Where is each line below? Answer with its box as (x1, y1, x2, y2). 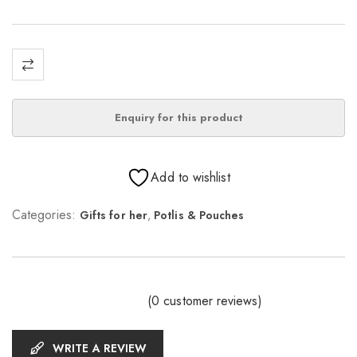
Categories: (12, 205, 76, 224)
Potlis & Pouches (154, 206, 245, 223)
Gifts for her (79, 206, 147, 223)
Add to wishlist (151, 167, 230, 186)
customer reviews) (159, 292, 262, 311)
